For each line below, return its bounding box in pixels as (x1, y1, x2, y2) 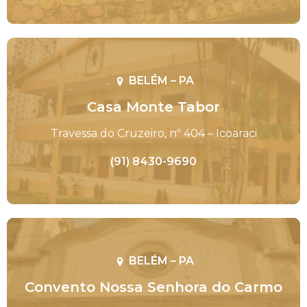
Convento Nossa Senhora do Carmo (25, 278, 282, 295)
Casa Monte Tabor (87, 98, 220, 115)
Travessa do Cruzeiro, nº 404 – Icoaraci (50, 126, 257, 140)
